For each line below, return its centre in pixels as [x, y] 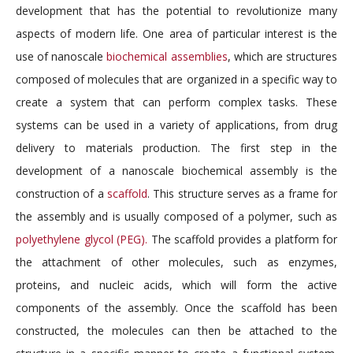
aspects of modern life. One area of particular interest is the [176, 33]
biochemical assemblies [167, 56]
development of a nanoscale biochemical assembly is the [176, 171]
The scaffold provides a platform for [242, 239]
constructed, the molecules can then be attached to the [176, 331]
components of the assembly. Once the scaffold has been [176, 308]
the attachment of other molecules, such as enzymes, [176, 262]
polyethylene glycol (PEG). [82, 239]
